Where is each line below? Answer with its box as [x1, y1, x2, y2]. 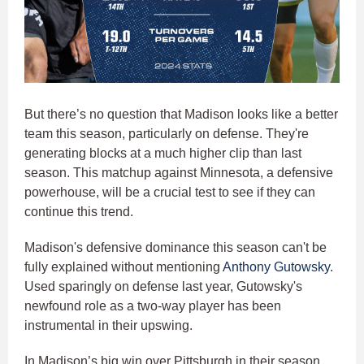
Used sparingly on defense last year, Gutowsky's [24, 279, 302, 294]
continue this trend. [24, 205, 133, 219]
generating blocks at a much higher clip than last [24, 146, 301, 161]
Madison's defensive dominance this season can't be [24, 240, 327, 255]
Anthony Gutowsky [223, 260, 330, 275]
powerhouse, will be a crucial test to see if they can [24, 185, 315, 200]
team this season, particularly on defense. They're [24, 127, 309, 141]
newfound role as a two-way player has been [24, 299, 281, 314]
